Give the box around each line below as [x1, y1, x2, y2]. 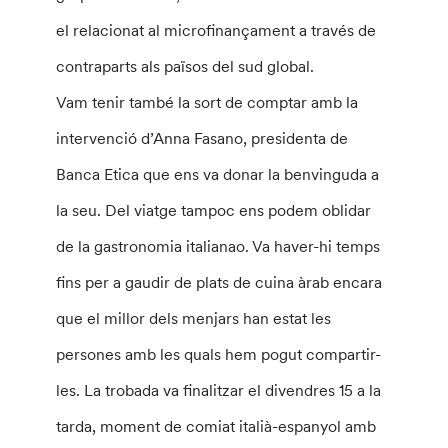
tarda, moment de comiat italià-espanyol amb [56, 416, 377, 436]
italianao [186, 236, 246, 256]
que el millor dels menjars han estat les [56, 308, 332, 328]
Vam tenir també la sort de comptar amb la [56, 92, 359, 112]
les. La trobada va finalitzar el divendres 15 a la [56, 380, 382, 400]
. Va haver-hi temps [245, 236, 381, 256]
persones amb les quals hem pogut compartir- [56, 344, 382, 364]
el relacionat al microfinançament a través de [56, 20, 377, 40]
